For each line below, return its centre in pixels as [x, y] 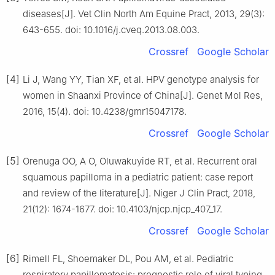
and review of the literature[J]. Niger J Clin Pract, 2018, [139, 193]
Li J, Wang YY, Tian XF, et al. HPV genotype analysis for [141, 79]
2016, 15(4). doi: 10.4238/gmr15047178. [105, 111]
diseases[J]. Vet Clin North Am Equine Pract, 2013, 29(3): [144, 14]
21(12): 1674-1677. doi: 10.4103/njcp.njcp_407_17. [122, 209]
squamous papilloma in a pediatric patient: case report [138, 177]
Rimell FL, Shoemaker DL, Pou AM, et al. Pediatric [128, 258]
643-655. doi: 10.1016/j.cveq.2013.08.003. [111, 29]
